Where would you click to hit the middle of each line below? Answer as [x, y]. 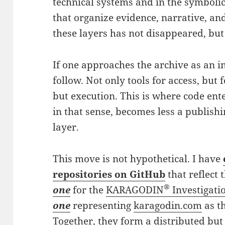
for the [88, 190]
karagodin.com [168, 205]
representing [102, 205]
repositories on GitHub [109, 174]
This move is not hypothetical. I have [138, 158]
